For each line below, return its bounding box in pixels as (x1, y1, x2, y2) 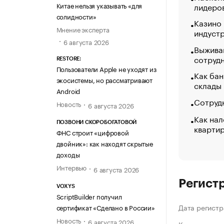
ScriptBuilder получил (56, 190, 122, 201)
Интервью (56, 162, 86, 172)
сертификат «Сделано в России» (56, 201, 155, 212)
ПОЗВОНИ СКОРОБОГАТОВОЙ (56, 119, 137, 125)
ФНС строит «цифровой (56, 127, 129, 137)
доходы (56, 149, 80, 159)
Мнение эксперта (56, 23, 109, 34)
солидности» (56, 10, 96, 21)
